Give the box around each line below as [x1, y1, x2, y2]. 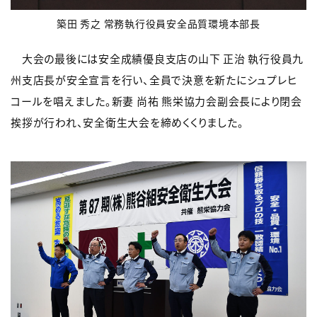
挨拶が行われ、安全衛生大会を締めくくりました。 [11, 114, 244, 129]
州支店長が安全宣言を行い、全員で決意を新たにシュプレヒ [11, 71, 297, 87]
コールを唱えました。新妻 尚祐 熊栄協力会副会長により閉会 [11, 93, 302, 108]
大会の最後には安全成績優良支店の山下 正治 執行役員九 [11, 50, 304, 66]
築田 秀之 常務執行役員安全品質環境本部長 [57, 16, 260, 30]
